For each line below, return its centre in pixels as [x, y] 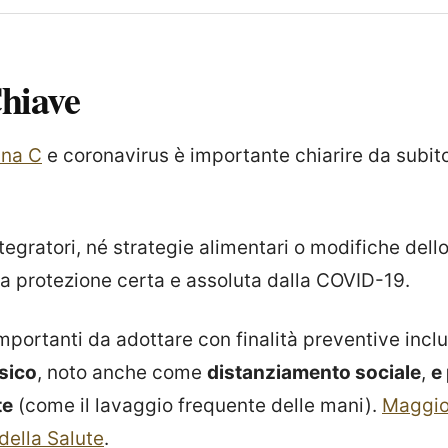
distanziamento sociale [314, 372]
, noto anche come [122, 372]
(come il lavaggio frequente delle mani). [197, 405]
